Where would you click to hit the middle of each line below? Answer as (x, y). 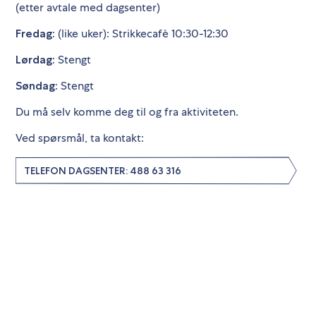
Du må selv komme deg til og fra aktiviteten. (127, 112)
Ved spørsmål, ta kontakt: (80, 138)
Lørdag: (35, 60)
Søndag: (37, 86)
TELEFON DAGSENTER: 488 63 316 (103, 170)
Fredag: (35, 34)
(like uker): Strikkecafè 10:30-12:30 (142, 34)
